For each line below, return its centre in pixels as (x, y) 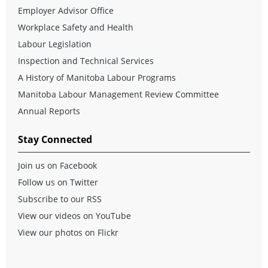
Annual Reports (49, 111)
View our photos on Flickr (68, 232)
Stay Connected (55, 139)
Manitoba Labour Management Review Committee (118, 94)
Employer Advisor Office (66, 10)
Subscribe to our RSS (60, 199)
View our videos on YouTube (74, 215)
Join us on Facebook (57, 165)
